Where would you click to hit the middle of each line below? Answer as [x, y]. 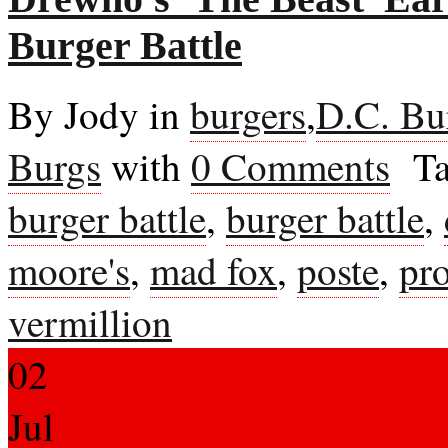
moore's [69, 270]
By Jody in [99, 114]
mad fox [213, 270]
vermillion [90, 322]
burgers [248, 114]
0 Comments [290, 166]
